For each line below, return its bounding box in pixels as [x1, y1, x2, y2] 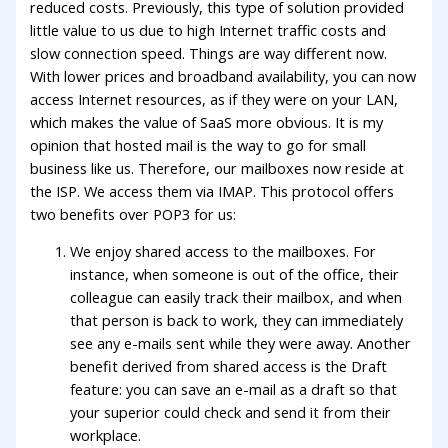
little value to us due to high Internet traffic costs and [30, 19, 387, 40]
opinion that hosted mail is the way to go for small [30, 134, 367, 155]
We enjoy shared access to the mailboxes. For [70, 241, 377, 262]
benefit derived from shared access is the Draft [70, 356, 388, 377]
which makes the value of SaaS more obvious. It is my [30, 111, 384, 132]
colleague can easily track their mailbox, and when [70, 287, 403, 308]
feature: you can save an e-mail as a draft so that [70, 379, 398, 400]
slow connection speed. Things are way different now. [30, 42, 388, 63]
